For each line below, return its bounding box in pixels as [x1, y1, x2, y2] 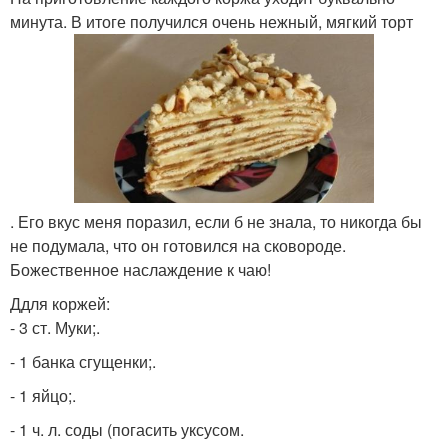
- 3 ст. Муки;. [10, 315, 100, 339]
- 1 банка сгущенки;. [10, 349, 156, 373]
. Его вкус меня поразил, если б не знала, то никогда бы [10, 209, 422, 233]
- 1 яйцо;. [10, 383, 76, 407]
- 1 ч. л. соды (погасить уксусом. [10, 417, 244, 441]
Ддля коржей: [10, 291, 110, 315]
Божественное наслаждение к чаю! [10, 257, 271, 281]
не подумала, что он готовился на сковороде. [10, 233, 346, 257]
